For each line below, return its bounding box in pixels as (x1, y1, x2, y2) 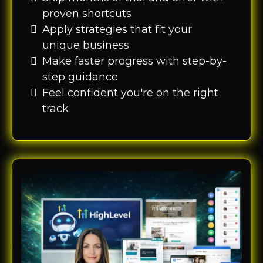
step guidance (42, 70, 118, 84)
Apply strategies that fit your (42, 23, 192, 36)
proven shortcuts (42, 7, 131, 21)
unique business (42, 39, 129, 52)
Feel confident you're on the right (42, 86, 218, 100)
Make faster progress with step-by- (42, 55, 227, 68)
